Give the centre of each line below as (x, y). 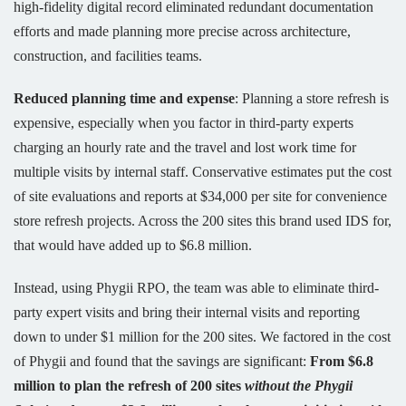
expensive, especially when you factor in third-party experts (184, 123)
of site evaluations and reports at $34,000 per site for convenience (200, 197)
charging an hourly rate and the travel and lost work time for (185, 148)
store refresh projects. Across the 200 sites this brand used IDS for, (203, 221)
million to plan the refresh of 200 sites (129, 386)
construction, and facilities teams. (108, 56)
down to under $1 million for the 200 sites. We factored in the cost (202, 337)
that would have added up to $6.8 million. (135, 246)
